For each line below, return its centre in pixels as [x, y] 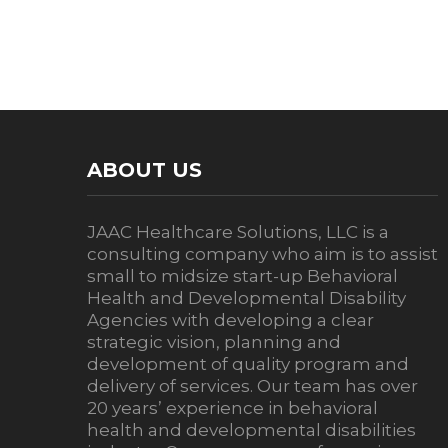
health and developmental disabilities [251, 430]
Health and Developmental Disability [246, 298]
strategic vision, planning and [214, 342]
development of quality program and [248, 364]
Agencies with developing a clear [230, 320]
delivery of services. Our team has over [252, 386]
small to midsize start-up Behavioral [242, 276]
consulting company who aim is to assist [262, 254]
